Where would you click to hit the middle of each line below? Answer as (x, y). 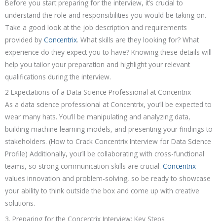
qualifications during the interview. (58, 76)
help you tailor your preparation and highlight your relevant (97, 64)
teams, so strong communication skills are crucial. (84, 166)
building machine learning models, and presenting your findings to (109, 129)
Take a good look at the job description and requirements (96, 27)
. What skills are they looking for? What (138, 39)
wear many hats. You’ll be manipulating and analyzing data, (98, 117)
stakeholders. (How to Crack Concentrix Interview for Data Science (108, 142)
